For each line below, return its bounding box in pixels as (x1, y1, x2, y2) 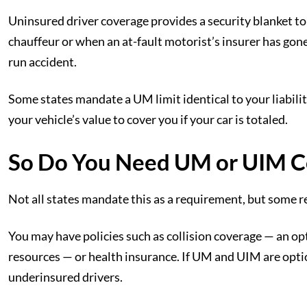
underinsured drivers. (8, 269, 123, 284)
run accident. (8, 54, 77, 69)
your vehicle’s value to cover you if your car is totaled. (8, 112, 288, 127)
